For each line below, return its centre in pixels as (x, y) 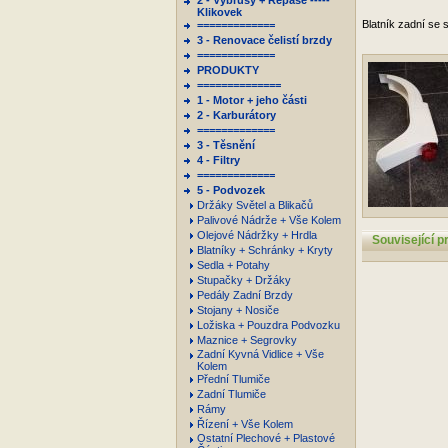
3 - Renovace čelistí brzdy (264, 40)
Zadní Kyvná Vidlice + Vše (260, 354)
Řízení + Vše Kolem (246, 424)
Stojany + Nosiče (239, 310)
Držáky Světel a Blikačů (256, 205)
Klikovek (219, 12)
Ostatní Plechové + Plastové (266, 438)
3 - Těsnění (226, 145)
